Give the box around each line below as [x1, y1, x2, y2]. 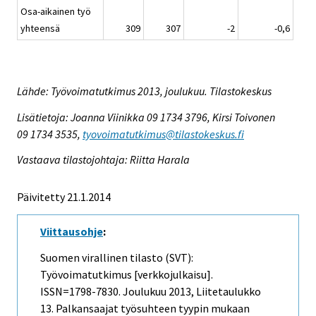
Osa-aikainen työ [20, 4, 91, 18]
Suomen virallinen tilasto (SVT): [40, 250, 193, 265]
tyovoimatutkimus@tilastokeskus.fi [83, 126, 244, 141]
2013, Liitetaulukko [166, 284, 261, 299]
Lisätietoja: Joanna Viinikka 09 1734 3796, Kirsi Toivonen [17, 109, 275, 124]
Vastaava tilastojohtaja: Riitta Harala [17, 152, 190, 167]
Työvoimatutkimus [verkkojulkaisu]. [40, 267, 213, 282]
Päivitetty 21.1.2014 [17, 190, 111, 205]
